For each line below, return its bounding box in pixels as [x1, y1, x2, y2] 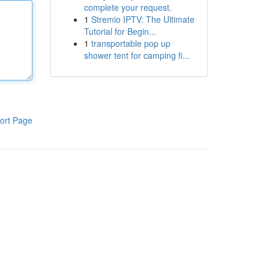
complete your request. [83, 1, 172, 13]
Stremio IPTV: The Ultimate [91, 13, 195, 25]
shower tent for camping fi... [83, 49, 190, 61]
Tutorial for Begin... [83, 25, 156, 37]
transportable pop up [91, 37, 171, 49]
